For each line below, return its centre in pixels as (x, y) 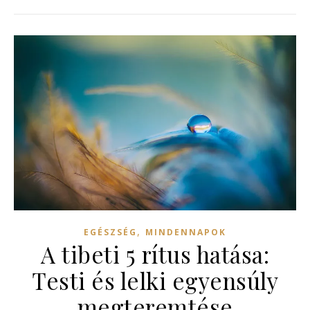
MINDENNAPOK (186, 232)
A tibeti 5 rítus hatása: (155, 254)
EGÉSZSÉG (110, 232)
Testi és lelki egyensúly (155, 280)
